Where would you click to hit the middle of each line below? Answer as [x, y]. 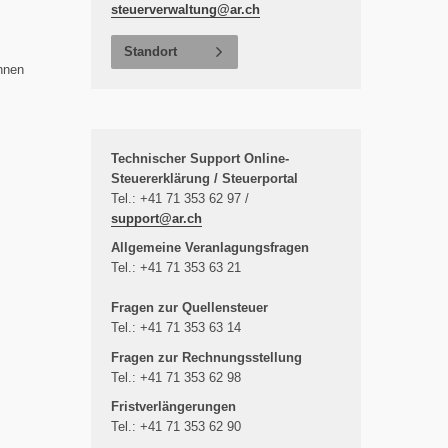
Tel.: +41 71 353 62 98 [176, 377]
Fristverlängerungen [173, 406]
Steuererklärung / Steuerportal [204, 178]
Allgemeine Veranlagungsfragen [210, 247]
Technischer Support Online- [200, 158]
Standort [150, 51]
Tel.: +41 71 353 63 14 [176, 327]
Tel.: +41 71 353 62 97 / [180, 198]
